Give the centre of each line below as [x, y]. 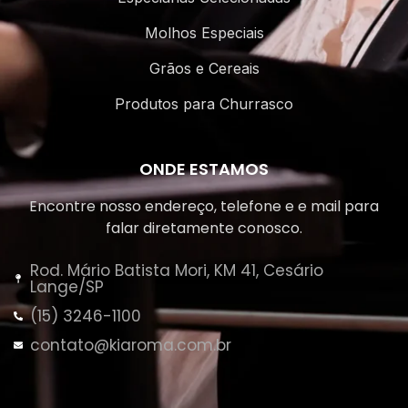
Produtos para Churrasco [204, 104]
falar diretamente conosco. [204, 229]
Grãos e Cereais [204, 69]
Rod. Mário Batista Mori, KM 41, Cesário [176, 271]
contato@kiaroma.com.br [130, 346]
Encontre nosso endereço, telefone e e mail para [204, 207]
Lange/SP [66, 287]
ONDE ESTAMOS [204, 169]
